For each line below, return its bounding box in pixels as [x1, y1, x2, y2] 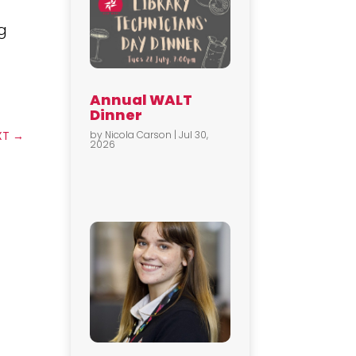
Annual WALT [90, 90, 193, 110]
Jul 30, [179, 128, 209, 142]
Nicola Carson [105, 128, 172, 142]
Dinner [90, 105, 143, 126]
